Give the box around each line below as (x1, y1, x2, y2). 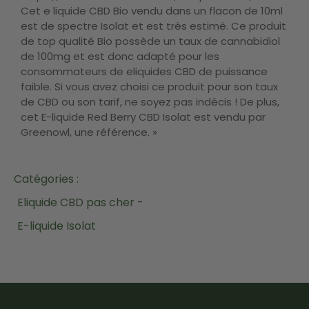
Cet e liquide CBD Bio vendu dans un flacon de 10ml (21, 3, 283, 19)
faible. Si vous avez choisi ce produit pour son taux (21, 79, 278, 94)
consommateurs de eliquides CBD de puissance (21, 64, 268, 79)
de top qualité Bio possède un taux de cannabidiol (21, 34, 280, 49)
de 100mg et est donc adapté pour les (21, 49, 219, 64)
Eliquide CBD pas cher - (17, 194, 143, 210)
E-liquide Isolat (17, 217, 96, 234)
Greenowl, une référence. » (21, 125, 157, 140)
